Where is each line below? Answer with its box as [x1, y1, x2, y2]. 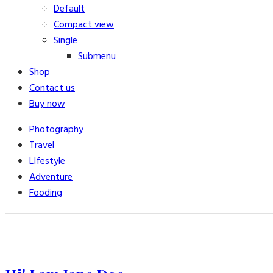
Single [54, 33, 77, 49]
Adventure [29, 169, 73, 185]
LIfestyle [29, 154, 65, 169]
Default [54, 1, 85, 17]
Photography [29, 122, 83, 138]
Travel [29, 138, 54, 154]
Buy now [29, 96, 65, 112]
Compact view [54, 17, 114, 33]
